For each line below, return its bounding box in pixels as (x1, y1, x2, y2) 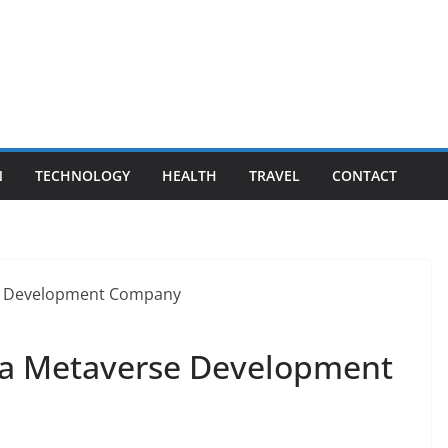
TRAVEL (249, 166, 300, 185)
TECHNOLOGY (35, 166, 130, 185)
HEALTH (162, 166, 217, 185)
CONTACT (332, 166, 397, 185)
